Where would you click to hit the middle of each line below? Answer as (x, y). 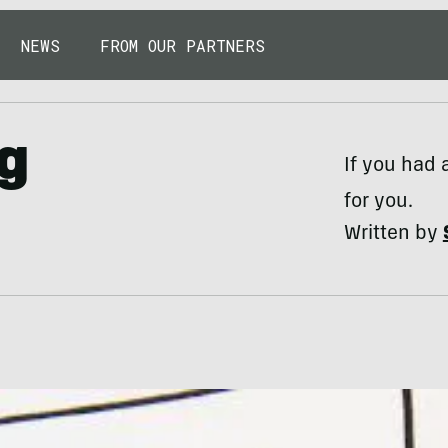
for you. (378, 203)
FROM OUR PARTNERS (182, 45)
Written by (393, 235)
